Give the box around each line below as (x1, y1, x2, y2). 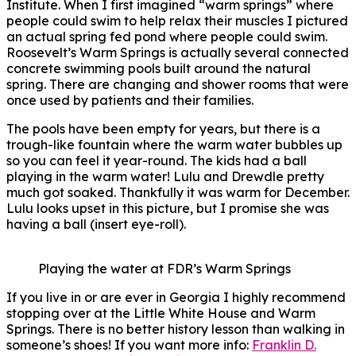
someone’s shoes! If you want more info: (6, 336, 252, 353)
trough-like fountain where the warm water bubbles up (6, 136, 342, 153)
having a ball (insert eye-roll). (6, 215, 186, 232)
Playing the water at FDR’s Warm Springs (38, 260, 291, 277)
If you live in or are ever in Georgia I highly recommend (6, 288, 346, 305)
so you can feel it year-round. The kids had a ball (6, 152, 307, 168)
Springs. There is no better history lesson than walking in (6, 320, 345, 337)
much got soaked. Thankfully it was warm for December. (6, 184, 350, 200)
